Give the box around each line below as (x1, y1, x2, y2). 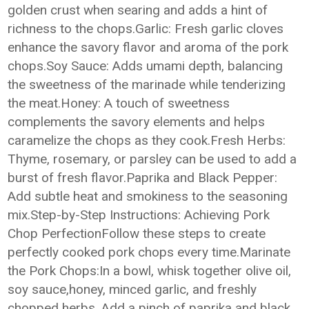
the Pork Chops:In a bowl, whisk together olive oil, (8, 263, 292, 279)
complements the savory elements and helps (8, 114, 266, 130)
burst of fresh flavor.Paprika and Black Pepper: (8, 170, 278, 186)
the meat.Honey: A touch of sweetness (8, 95, 230, 111)
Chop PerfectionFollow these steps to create (8, 226, 266, 241)
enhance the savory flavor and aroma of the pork (8, 39, 289, 55)
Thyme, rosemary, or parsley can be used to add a (8, 151, 297, 167)
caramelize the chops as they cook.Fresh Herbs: (8, 132, 286, 148)
